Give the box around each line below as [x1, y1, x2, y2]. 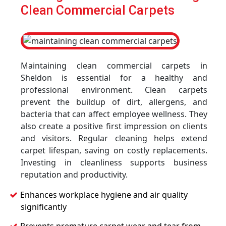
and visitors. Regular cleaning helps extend [21, 133, 207, 144]
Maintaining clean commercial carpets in [21, 60, 207, 71]
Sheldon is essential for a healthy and [21, 72, 207, 83]
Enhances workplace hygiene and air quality [20, 189, 188, 200]
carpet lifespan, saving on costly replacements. [21, 145, 207, 156]
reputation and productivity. [21, 169, 128, 180]
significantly [21, 201, 67, 212]
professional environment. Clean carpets [21, 84, 207, 95]
